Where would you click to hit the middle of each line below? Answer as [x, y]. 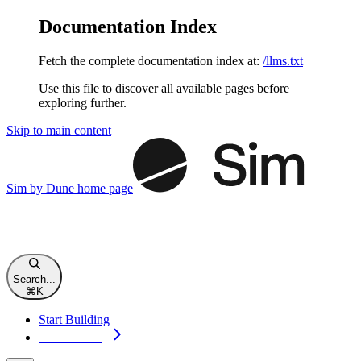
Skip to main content [59, 130]
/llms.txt [283, 60]
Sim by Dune [40, 188]
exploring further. [83, 102]
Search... [34, 279]
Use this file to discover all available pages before [164, 88]
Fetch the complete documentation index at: [149, 60]
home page [104, 188]
